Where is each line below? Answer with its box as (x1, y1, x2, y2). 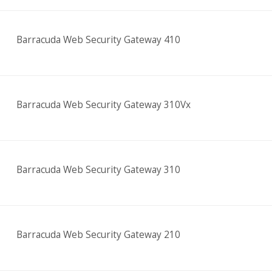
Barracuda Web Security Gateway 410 (16, 33, 180, 46)
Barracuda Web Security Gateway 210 (16, 228, 180, 241)
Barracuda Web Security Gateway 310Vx (16, 98, 191, 111)
